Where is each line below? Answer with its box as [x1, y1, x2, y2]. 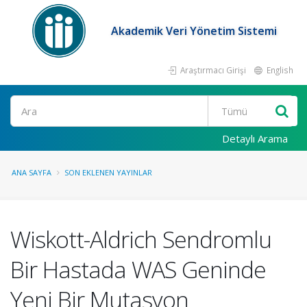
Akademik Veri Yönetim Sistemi [111, 23, 278, 38]
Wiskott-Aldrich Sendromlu [10, 223, 271, 255]
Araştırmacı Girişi [178, 64, 246, 75]
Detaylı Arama [222, 132, 288, 145]
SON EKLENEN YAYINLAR [64, 167, 152, 177]
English [265, 64, 293, 75]
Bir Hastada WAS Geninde [10, 254, 266, 285]
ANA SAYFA [12, 167, 51, 177]
